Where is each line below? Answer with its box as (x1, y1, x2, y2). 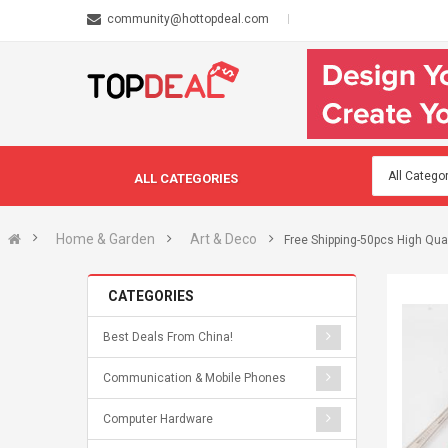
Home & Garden (56, 231, 155, 247)
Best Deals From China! (103, 330, 233, 344)
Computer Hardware (103, 412, 213, 426)
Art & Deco (190, 231, 257, 247)
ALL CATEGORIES (134, 171, 238, 186)
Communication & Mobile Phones (103, 371, 286, 385)
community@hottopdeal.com (107, 12, 269, 26)
